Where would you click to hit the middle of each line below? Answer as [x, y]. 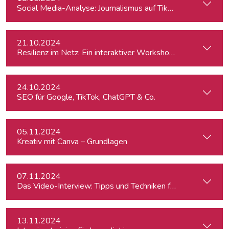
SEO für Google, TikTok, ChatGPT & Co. [86, 97]
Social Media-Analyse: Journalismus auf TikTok [99, 8]
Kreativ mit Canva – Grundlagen [72, 142]
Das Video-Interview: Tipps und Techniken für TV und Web [120, 186]
